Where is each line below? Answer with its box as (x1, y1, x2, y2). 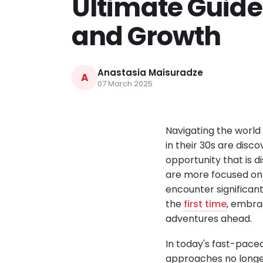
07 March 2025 (97, 78, 153, 90)
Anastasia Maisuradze (97, 66, 203, 79)
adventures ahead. (166, 212, 252, 226)
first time (184, 197, 227, 211)
